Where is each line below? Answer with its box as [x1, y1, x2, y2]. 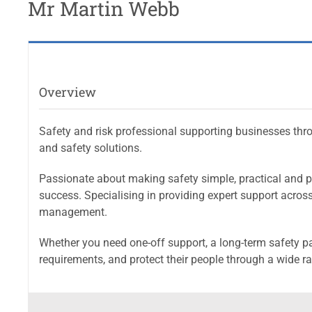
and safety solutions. [39, 141, 142, 155]
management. [39, 205, 107, 219]
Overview [39, 84, 96, 101]
